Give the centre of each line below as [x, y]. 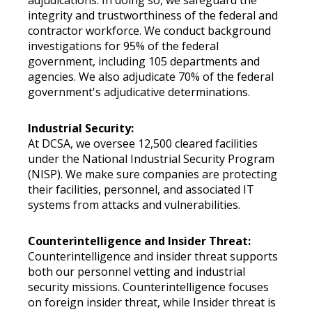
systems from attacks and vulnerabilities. [134, 205]
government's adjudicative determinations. [139, 92]
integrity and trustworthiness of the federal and [153, 15]
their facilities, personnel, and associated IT [141, 189]
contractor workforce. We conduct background [149, 31]
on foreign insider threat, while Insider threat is [152, 302]
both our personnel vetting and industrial [136, 272]
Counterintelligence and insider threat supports [153, 256]
